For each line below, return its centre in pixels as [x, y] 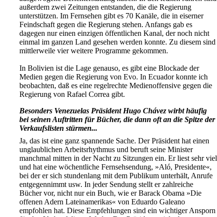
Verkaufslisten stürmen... [58, 128]
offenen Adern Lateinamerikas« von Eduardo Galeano [102, 202]
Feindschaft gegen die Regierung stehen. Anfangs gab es [106, 25]
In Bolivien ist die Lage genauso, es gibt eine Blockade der [109, 68]
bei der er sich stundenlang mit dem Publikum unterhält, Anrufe [116, 176]
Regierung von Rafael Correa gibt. [72, 94]
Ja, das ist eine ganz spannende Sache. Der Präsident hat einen [114, 141]
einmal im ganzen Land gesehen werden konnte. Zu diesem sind [117, 42]
